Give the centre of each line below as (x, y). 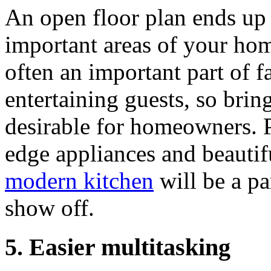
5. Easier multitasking (118, 247)
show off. (50, 208)
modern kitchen (79, 181)
